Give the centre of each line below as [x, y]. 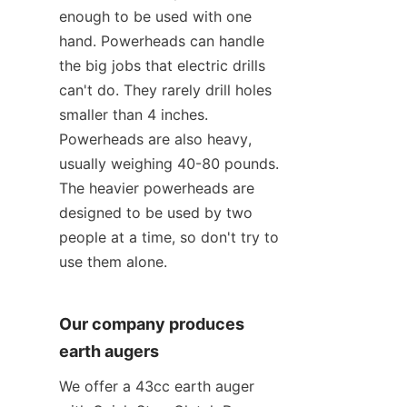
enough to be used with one [155, 17]
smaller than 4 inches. [134, 115]
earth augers [109, 352]
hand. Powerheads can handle [162, 41]
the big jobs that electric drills [162, 66]
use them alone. [113, 262]
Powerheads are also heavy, [155, 139]
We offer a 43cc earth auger [157, 387]
